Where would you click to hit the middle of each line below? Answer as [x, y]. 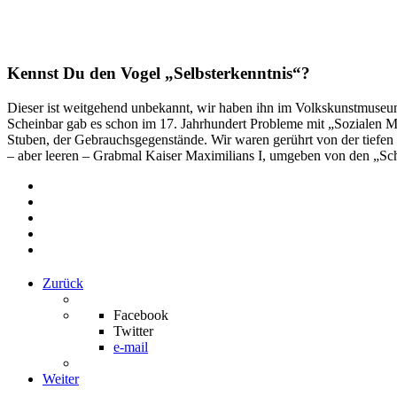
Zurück [63, 283]
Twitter [133, 331]
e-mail [131, 346]
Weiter [61, 378]
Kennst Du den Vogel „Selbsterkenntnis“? [159, 73]
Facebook [141, 315]
